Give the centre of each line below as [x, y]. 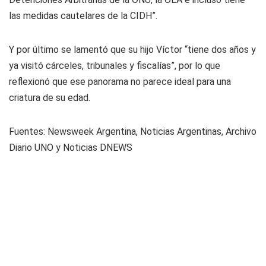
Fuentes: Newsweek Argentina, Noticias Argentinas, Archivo [133, 132]
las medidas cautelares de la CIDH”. [83, 16]
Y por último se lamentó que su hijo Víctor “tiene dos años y [132, 50]
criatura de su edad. [50, 98]
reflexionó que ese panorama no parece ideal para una [120, 82]
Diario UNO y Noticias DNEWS [71, 148]
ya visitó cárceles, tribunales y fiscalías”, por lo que [115, 66]
